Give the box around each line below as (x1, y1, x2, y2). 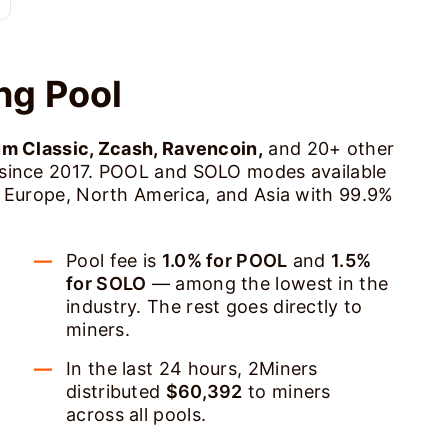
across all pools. (66, 404, 207, 425)
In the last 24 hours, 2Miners (66, 358, 318, 379)
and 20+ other (263, 138, 395, 159)
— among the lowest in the (146, 273, 389, 294)
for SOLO (66, 273, 147, 294)
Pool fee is (66, 250, 162, 271)
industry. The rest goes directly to (66, 296, 363, 317)
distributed (66, 381, 166, 402)
